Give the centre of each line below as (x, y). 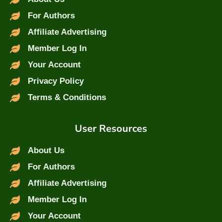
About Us (46, 151)
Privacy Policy (55, 81)
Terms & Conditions (67, 98)
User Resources (111, 129)
